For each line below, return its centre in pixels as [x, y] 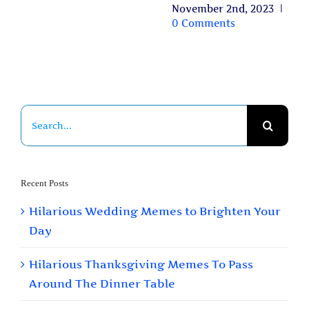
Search [40, 113]
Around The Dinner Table [102, 283]
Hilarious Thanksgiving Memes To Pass [141, 264]
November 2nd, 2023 [223, 9]
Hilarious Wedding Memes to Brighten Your [155, 211]
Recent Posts [44, 183]
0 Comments [203, 23]
